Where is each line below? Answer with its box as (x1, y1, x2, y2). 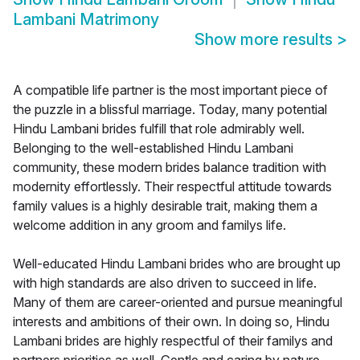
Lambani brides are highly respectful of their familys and (13, 333, 333, 350)
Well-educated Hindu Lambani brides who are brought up (13, 256, 341, 272)
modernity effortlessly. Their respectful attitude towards (13, 178, 332, 195)
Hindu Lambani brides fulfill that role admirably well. (13, 121, 305, 137)
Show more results (194, 30, 337, 50)
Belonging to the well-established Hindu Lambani (13, 140, 293, 157)
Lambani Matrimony (13, 10, 159, 30)
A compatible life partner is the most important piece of (13, 82, 328, 99)
